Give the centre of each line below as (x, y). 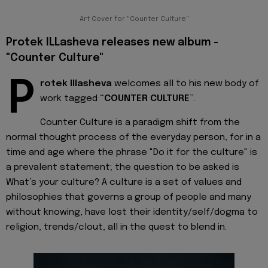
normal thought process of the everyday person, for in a (133, 138)
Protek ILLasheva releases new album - (112, 43)
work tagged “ (72, 99)
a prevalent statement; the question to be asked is (123, 168)
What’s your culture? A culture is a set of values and (124, 183)
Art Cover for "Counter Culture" (134, 19)
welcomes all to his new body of (185, 84)
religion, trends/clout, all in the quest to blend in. (116, 228)
